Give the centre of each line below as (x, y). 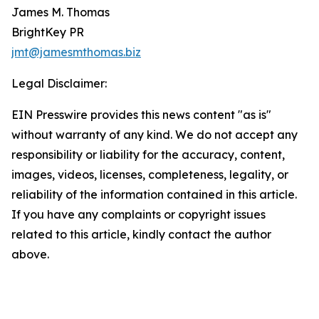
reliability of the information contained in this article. (154, 195)
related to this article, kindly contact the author (141, 235)
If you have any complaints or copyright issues (138, 215)
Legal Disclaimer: (59, 84)
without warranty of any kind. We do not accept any (155, 135)
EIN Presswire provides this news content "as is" (141, 115)
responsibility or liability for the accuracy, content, (148, 155)
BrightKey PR (48, 32)
